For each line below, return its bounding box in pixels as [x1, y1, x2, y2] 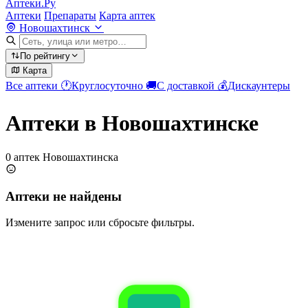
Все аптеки [5, 80, 60, 91]
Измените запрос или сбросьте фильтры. [5, 217, 195, 229]
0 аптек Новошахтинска [5, 151, 118, 163]
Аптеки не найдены [5, 188, 122, 203]
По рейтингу [20, 51, 70, 61]
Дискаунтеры [228, 80, 290, 91]
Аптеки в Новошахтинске [5, 111, 258, 136]
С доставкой [157, 80, 217, 91]
